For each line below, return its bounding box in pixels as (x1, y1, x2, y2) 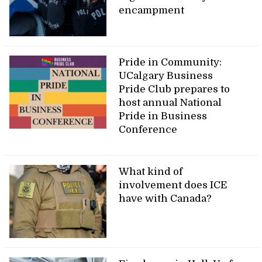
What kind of (119, 166, 183, 178)
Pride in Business (119, 111, 208, 122)
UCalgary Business (119, 70, 213, 82)
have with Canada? (119, 193, 212, 205)
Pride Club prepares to (119, 84, 230, 95)
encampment (119, 5, 185, 16)
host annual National (119, 97, 222, 109)
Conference (119, 124, 178, 136)
